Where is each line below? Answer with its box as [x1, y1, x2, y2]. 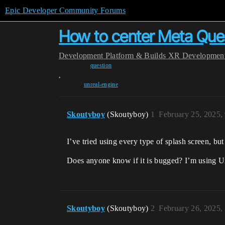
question [90, 62, 112, 69]
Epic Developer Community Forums [5, 6, 126, 15]
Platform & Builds [105, 51, 166, 60]
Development [59, 51, 103, 60]
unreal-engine [83, 81, 119, 88]
